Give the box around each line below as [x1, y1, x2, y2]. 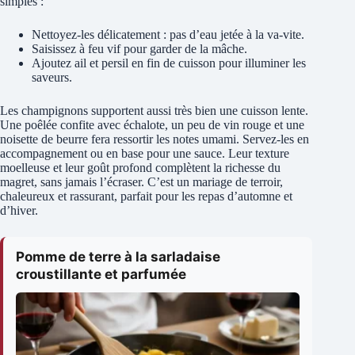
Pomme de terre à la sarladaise [16, 248, 220, 265]
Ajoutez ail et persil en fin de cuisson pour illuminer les [32, 55, 306, 70]
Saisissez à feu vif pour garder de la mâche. [32, 41, 247, 55]
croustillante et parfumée [16, 265, 186, 282]
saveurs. [32, 70, 72, 84]
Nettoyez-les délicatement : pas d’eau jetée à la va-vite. [32, 27, 304, 41]
